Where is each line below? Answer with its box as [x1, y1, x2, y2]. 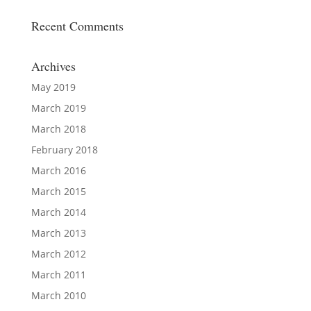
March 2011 [31, 267, 86, 281]
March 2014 [31, 205, 86, 219]
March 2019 [31, 101, 86, 115]
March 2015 [31, 184, 86, 198]
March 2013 [31, 226, 86, 239]
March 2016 [31, 163, 86, 177]
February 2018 [31, 142, 98, 156]
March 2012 [31, 246, 86, 260]
